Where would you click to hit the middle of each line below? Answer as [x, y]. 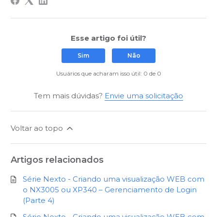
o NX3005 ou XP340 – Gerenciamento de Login [110, 190]
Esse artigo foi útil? [108, 38]
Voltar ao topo [38, 128]
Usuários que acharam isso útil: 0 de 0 [108, 74]
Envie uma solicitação [144, 96]
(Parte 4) [39, 201]
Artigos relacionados [57, 160]
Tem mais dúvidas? [69, 96]
